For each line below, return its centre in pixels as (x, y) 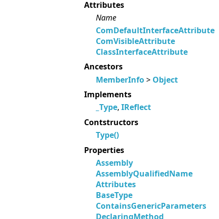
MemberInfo (120, 79)
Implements (108, 95)
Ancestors (103, 67)
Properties (104, 150)
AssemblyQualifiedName (144, 174)
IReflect (136, 107)
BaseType (114, 195)
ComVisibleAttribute (135, 41)
